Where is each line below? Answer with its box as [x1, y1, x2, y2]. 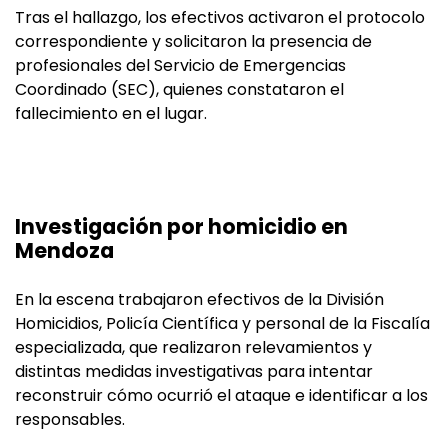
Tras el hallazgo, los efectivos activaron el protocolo [15, 5, 425, 29]
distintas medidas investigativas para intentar [15, 359, 373, 383]
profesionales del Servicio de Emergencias [15, 53, 346, 77]
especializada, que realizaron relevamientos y [15, 335, 372, 359]
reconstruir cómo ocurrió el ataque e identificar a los [15, 383, 428, 407]
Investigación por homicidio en [15, 211, 348, 241]
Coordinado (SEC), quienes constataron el [15, 77, 344, 101]
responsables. [15, 407, 125, 431]
